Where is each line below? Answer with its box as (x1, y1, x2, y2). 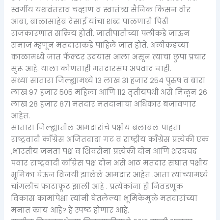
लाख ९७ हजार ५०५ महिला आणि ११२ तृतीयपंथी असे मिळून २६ (11, 87, 208, 98)
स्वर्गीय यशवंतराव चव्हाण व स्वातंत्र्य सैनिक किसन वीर (11, 5, 191, 15)
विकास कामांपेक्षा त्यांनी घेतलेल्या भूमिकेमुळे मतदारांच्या (11, 193, 198, 204)
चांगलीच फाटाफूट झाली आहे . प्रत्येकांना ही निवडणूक (11, 182, 184, 192)
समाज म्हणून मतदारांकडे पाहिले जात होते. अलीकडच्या (11, 40, 189, 51)
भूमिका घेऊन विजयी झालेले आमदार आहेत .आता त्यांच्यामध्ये (11, 170, 209, 180)
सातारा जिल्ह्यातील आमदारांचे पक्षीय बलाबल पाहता (11, 123, 181, 133)
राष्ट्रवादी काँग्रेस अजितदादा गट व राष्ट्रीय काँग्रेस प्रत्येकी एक (11, 135, 209, 145)
